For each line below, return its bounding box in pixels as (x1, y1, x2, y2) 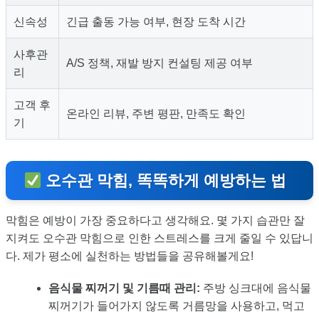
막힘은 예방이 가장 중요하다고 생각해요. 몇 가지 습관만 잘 (6, 214, 305, 227)
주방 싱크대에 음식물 (200, 282, 311, 295)
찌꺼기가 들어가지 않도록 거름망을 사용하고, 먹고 (48, 300, 305, 313)
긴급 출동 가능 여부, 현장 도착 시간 (66, 16, 246, 28)
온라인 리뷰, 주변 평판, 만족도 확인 (66, 108, 246, 120)
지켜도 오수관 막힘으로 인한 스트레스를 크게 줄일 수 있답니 (6, 232, 313, 245)
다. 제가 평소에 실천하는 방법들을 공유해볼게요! (6, 250, 253, 263)
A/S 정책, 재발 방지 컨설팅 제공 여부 (66, 57, 253, 70)
